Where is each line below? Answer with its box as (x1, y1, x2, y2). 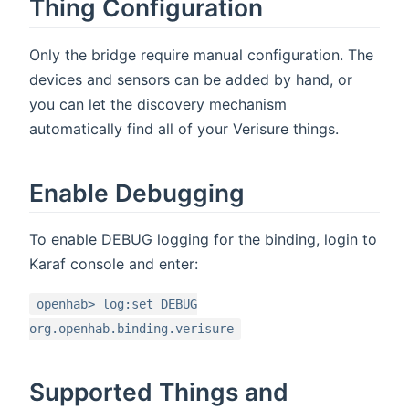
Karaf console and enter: (29, 255, 198, 274)
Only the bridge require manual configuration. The (29, 45, 373, 64)
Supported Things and (29, 377, 288, 407)
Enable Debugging (29, 177, 245, 207)
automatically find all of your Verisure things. (29, 119, 339, 138)
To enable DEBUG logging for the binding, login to (29, 230, 377, 249)
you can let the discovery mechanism (29, 94, 287, 113)
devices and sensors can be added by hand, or (29, 69, 352, 89)
